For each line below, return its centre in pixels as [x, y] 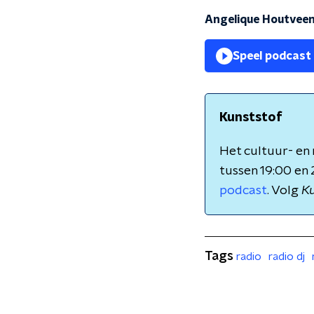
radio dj [287, 257]
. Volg [284, 191]
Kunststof [251, 118]
